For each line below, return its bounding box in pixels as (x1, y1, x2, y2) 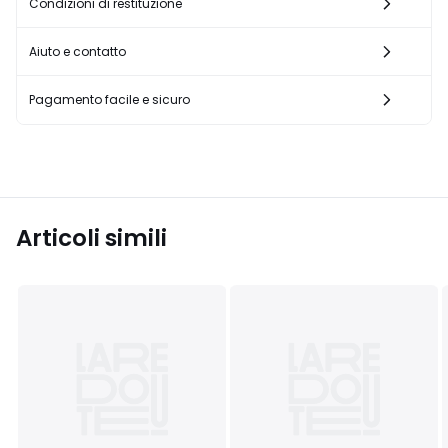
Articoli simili (16, 222, 167, 254)
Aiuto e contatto (29, 43, 126, 60)
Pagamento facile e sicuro (29, 91, 190, 108)
